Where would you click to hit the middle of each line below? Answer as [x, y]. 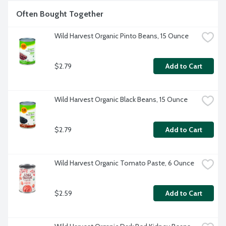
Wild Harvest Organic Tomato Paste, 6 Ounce [124, 163]
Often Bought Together [60, 14]
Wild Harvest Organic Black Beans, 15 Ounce [121, 100]
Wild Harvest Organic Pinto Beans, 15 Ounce [122, 36]
